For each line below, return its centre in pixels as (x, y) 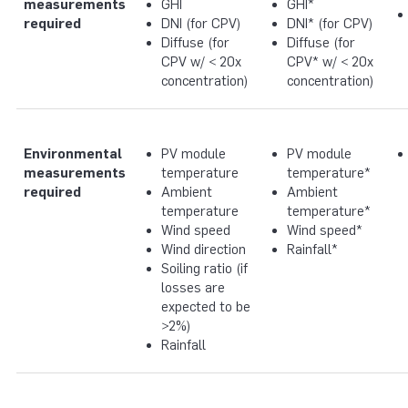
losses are (193, 288)
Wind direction (203, 250)
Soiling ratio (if (204, 269)
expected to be (205, 307)
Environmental (73, 154)
